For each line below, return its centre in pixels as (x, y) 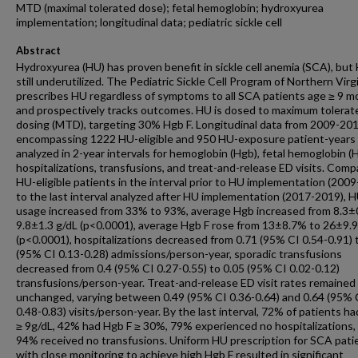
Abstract (38, 50)
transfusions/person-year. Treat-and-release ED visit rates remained (186, 282)
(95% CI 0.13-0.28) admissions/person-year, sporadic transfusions (179, 254)
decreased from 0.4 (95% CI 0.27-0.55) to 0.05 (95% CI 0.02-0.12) (178, 268)
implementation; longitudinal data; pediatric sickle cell (149, 22)
